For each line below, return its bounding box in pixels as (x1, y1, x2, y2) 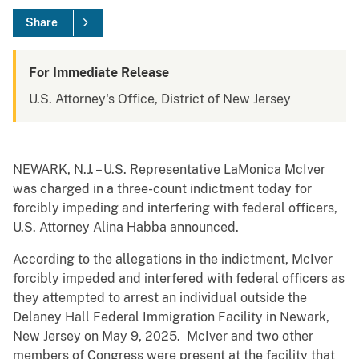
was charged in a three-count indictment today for (13, 181, 312, 197)
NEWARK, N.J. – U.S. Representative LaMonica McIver (13, 162, 325, 178)
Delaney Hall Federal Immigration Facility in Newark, (13, 309, 329, 325)
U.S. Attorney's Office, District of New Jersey (29, 91, 291, 107)
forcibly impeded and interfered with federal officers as (13, 271, 345, 287)
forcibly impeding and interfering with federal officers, (13, 200, 337, 216)
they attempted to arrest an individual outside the (13, 290, 307, 306)
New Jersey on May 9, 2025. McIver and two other (13, 329, 313, 345)
